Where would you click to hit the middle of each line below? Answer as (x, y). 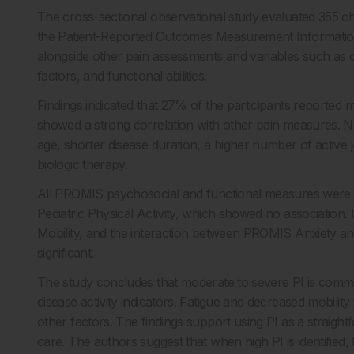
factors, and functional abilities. (122, 76)
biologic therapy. (83, 165)
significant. (66, 253)
